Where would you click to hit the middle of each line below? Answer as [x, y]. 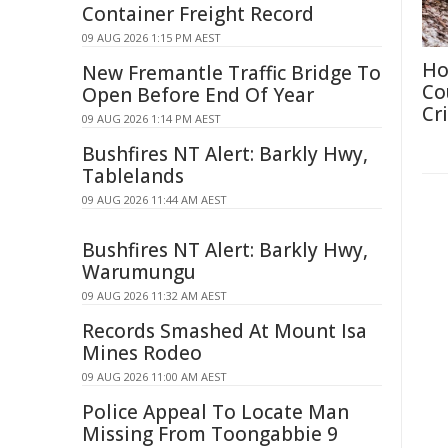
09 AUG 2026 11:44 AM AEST [154, 199]
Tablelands [133, 176]
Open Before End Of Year [198, 95]
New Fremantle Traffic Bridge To [231, 73]
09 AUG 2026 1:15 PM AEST [151, 37]
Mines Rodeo [142, 353]
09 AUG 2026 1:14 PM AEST [151, 118]
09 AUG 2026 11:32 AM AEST [154, 295]
